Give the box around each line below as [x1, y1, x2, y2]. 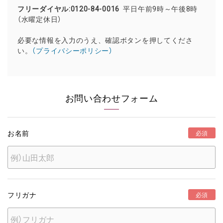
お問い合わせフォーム [65, 91, 158, 105]
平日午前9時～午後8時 [123, 3, 198, 13]
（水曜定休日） [17, 14, 62, 24]
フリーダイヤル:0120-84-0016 [17, 3, 123, 13]
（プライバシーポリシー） [32, 45, 113, 55]
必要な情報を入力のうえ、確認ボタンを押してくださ [17, 35, 193, 45]
